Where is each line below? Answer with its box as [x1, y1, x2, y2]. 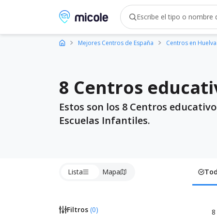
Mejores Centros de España [78, 39, 154, 47]
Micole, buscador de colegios [59, 10, 163, 21]
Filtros [67, 205, 88, 214]
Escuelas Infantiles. [59, 114, 150, 127]
